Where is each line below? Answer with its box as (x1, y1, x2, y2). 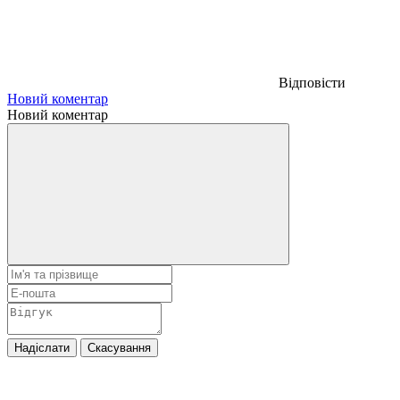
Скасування (87, 340, 151, 354)
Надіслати (14, 340, 70, 354)
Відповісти (279, 74, 346, 90)
